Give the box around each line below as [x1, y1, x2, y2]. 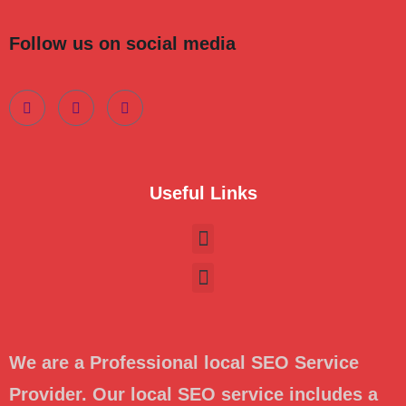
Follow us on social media [9, 34, 236, 54]
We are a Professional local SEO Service [9, 353, 359, 373]
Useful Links [149, 183, 257, 204]
